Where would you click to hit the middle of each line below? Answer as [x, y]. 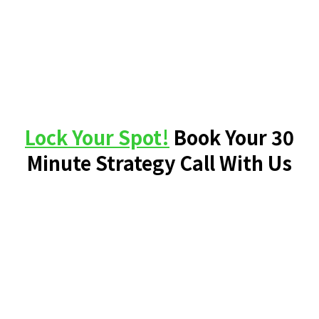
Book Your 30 [234, 137]
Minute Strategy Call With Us [159, 163]
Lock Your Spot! [97, 137]
